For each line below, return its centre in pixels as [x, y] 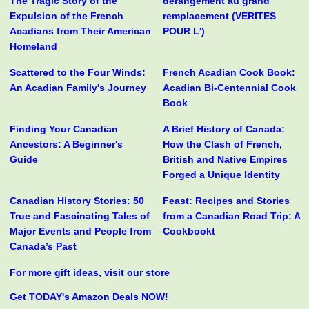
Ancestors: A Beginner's [66, 144]
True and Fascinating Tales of [80, 216]
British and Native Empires [225, 160]
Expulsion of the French [67, 16]
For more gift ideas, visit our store [90, 273]
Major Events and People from [80, 231]
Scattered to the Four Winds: [78, 73]
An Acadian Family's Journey [78, 88]
